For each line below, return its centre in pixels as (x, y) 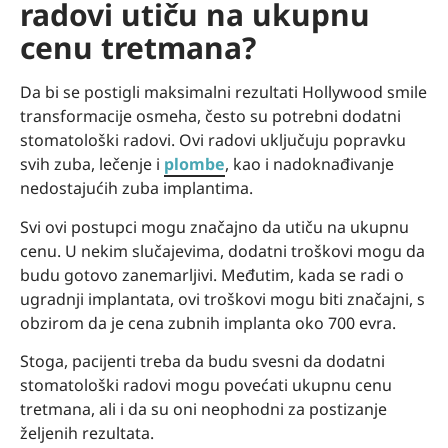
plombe (194, 164)
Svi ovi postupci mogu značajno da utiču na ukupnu (214, 226)
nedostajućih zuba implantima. (136, 188)
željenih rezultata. (87, 432)
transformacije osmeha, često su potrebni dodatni (210, 116)
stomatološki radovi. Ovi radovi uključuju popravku (213, 140)
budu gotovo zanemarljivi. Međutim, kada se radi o (212, 274)
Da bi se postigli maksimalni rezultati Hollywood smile (223, 92)
